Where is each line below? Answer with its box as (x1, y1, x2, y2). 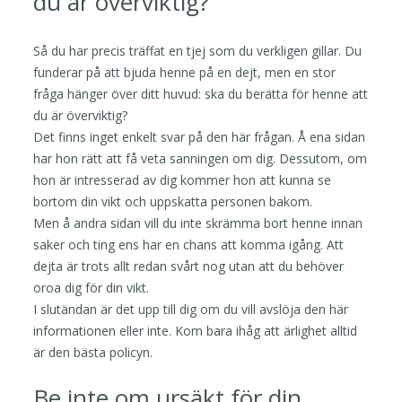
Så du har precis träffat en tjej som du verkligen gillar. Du (33, 41, 363, 59)
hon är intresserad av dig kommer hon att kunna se (33, 170, 332, 188)
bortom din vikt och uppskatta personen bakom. (33, 192, 313, 210)
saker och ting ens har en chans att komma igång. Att (33, 235, 345, 253)
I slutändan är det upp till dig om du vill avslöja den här (33, 300, 349, 318)
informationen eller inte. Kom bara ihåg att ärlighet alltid (33, 321, 358, 339)
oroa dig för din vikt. (33, 278, 150, 296)
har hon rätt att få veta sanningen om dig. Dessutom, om (33, 149, 368, 167)
